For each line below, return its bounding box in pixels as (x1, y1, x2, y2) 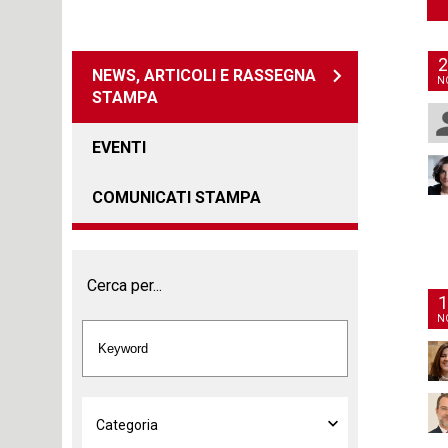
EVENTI (92, 138, 146, 157)
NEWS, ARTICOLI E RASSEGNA (92, 66, 316, 85)
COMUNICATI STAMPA (92, 188, 261, 207)
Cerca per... (87, 275, 162, 295)
